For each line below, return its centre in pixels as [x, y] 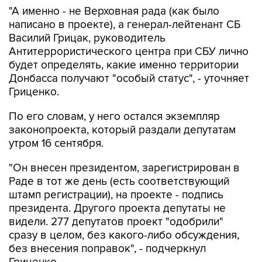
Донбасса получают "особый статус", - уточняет [129, 79]
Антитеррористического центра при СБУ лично [129, 52]
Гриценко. [34, 92]
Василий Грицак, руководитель [87, 38]
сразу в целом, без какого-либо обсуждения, [124, 235]
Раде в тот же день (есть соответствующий [119, 182]
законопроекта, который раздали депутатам [122, 130]
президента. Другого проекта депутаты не [117, 208]
